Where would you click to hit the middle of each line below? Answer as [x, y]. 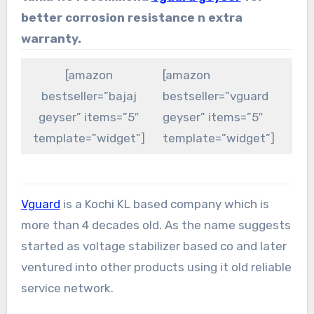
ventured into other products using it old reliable [156, 267]
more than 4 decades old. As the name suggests [156, 225]
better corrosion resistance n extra [131, 17]
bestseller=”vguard [216, 96]
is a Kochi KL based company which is [164, 204]
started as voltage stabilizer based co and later [153, 246]
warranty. [51, 38]
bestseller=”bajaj [89, 96]
